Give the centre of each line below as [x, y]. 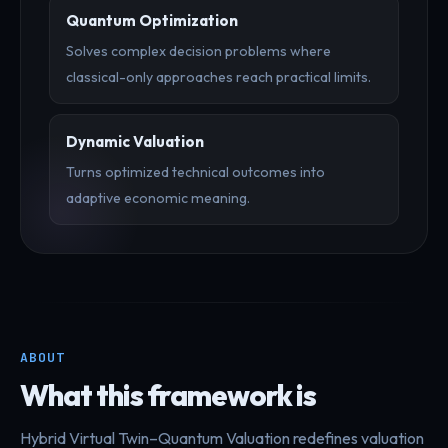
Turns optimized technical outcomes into [195, 171]
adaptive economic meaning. [158, 197]
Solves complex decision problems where [198, 50]
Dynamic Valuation [135, 141]
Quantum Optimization [152, 20]
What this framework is [168, 394]
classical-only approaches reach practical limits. [218, 76]
